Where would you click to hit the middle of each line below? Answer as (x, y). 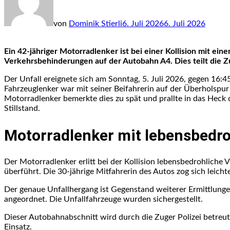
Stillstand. (22, 108)
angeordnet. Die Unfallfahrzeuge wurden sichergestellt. (103, 199)
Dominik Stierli (95, 23)
